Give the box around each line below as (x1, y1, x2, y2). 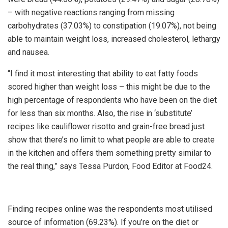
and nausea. (8, 47, 49, 58)
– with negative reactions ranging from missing (8, 8, 175, 18)
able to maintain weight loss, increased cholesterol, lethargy (8, 34, 220, 44)
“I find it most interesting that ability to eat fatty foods (8, 69, 198, 79)
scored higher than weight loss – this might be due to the (8, 82, 210, 92)
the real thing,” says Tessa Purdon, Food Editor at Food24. (8, 161, 213, 172)
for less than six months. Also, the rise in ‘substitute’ (8, 108, 192, 119)
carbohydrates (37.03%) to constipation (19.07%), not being (8, 21, 216, 31)
